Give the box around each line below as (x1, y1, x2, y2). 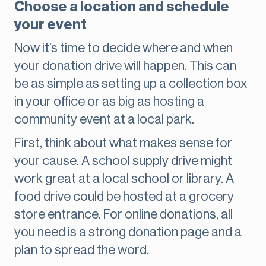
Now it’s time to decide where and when (14, 42, 233, 55)
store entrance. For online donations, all (14, 208, 233, 221)
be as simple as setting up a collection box (14, 77, 247, 91)
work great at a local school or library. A (14, 172, 234, 186)
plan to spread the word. (14, 243, 149, 257)
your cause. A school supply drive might (14, 154, 232, 168)
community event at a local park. (14, 113, 194, 126)
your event (14, 17, 87, 32)
